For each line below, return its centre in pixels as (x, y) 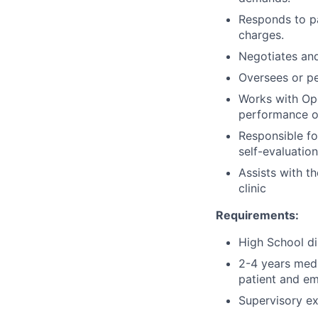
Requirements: (257, 215)
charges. (261, 35)
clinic (252, 188)
